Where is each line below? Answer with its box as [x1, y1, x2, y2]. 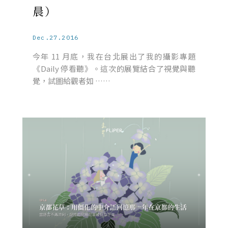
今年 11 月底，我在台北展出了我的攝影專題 [33, 50, 195, 62]
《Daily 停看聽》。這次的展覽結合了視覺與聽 [33, 63, 195, 74]
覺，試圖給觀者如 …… [33, 75, 110, 86]
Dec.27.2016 [33, 33, 79, 41]
